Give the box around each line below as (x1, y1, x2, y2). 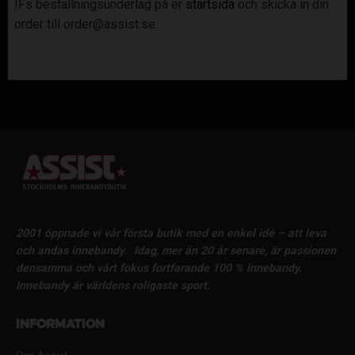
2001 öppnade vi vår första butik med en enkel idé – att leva (16, 227, 326, 240)
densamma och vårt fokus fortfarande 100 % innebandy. (16, 261, 302, 275)
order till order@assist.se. (14, 16, 161, 32)
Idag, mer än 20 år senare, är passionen (134, 244, 336, 258)
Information (16, 319, 105, 332)
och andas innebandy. (16, 244, 127, 258)
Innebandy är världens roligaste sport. (16, 279, 210, 292)
